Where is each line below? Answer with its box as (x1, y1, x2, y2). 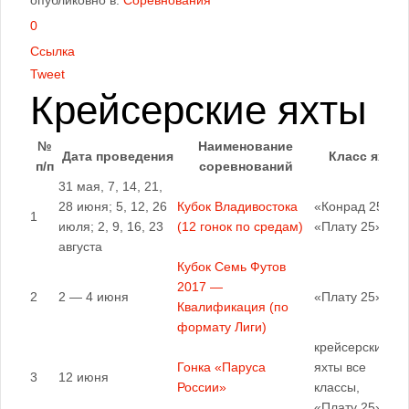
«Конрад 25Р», (314, 199, 402, 214)
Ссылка (30, 44, 75, 58)
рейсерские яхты (54, 88, 367, 132)
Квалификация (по (177, 299, 288, 314)
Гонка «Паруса (177, 360, 266, 374)
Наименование (198, 139, 293, 153)
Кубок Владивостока (177, 199, 298, 214)
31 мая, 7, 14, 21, (58, 179, 163, 194)
